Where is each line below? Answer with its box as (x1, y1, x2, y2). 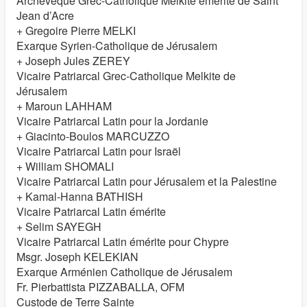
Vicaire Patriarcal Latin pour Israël (16, 143, 181, 159)
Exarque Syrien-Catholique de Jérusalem (16, 38, 217, 53)
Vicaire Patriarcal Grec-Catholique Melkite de (16, 68, 236, 84)
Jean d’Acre (16, 8, 74, 23)
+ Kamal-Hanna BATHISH (16, 188, 143, 204)
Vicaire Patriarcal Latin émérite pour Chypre (16, 234, 229, 249)
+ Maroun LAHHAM (16, 98, 112, 114)
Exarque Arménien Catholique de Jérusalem (16, 264, 232, 280)
